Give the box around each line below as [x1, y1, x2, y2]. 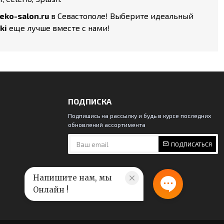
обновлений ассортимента [68, 121, 145, 128]
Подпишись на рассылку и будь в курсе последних [68, 112, 211, 119]
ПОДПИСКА [68, 96, 111, 106]
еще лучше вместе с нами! [7, 23, 110, 32]
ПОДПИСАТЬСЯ [171, 140, 212, 147]
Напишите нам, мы [32, 172, 111, 182]
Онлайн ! [32, 184, 68, 194]
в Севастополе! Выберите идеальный [49, 11, 193, 20]
